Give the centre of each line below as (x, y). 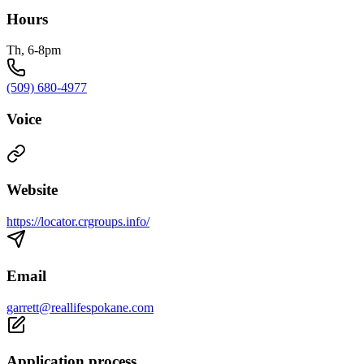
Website (32, 190)
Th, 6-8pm (34, 50)
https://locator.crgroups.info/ (78, 222)
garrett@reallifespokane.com (80, 307)
